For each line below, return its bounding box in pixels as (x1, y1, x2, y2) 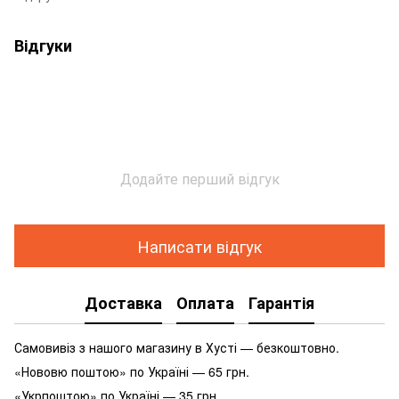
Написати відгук (137, 233, 262, 257)
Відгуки (14, 34, 72, 58)
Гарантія (248, 290, 314, 314)
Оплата (176, 290, 234, 314)
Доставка (85, 290, 162, 314)
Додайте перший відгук (119, 168, 280, 190)
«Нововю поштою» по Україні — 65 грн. (14, 362, 249, 381)
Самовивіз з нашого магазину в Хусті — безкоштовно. (14, 338, 339, 357)
